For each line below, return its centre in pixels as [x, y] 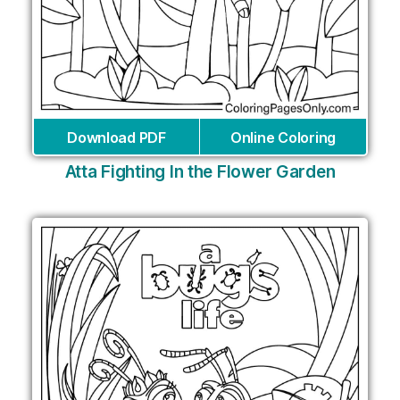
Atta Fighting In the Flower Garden [200, 171]
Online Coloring [283, 137]
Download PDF [117, 137]
